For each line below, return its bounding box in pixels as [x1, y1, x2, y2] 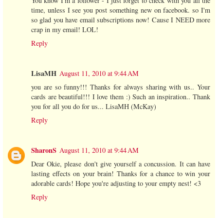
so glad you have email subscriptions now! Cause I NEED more [31, 15, 210, 24]
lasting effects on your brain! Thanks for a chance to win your [31, 168, 210, 178]
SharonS [31, 145, 56, 155]
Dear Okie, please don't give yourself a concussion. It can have [31, 159, 210, 168]
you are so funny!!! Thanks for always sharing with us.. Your [31, 82, 210, 91]
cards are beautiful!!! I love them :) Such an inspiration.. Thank [31, 91, 210, 101]
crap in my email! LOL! [31, 24, 98, 34]
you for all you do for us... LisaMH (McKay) [31, 101, 156, 111]
